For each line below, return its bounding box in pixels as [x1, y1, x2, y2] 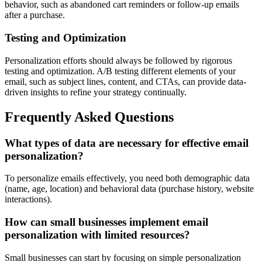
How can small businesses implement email [5, 216, 208, 229]
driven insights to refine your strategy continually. [5, 87, 187, 97]
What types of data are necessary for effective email [5, 136, 249, 149]
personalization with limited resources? [5, 229, 190, 242]
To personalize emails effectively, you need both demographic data [5, 173, 250, 184]
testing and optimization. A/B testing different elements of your [5, 65, 236, 76]
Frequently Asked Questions [5, 109, 174, 125]
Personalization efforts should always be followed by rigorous [5, 55, 232, 65]
